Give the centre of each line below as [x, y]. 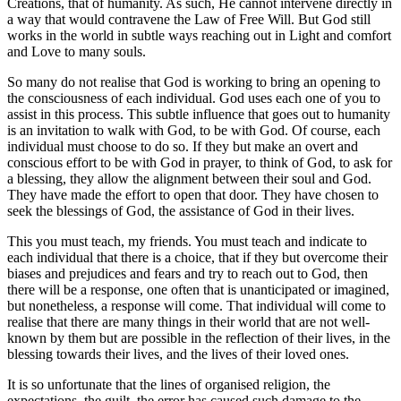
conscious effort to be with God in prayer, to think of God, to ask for [200, 162]
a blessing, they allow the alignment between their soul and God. [189, 178]
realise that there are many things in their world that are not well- [188, 321]
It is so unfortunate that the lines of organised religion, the [169, 384]
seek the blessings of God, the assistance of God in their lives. [181, 210]
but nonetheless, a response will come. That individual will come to [196, 305]
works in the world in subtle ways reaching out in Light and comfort [199, 35]
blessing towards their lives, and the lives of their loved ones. [178, 354]
